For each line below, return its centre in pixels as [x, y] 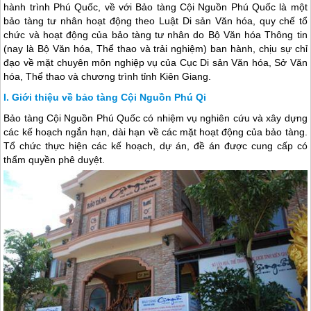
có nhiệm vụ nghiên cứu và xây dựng [224, 118]
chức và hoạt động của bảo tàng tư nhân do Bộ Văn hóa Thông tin [155, 35]
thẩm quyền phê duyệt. [54, 160]
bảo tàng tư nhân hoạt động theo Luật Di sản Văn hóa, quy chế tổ [155, 21]
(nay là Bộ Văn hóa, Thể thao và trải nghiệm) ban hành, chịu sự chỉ [155, 49]
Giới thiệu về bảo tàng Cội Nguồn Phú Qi [109, 98]
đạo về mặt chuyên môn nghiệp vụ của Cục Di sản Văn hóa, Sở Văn [155, 63]
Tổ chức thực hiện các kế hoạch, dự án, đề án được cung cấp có [155, 146]
